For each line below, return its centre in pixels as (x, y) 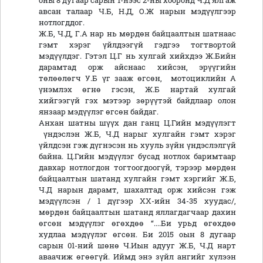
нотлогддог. (63, 23)
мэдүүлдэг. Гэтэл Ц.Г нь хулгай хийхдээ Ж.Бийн (137, 56)
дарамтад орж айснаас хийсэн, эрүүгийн (137, 67)
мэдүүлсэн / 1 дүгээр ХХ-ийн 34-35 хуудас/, (137, 201)
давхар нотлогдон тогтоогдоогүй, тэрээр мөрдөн (137, 168)
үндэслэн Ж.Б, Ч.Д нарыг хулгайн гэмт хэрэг (137, 134)
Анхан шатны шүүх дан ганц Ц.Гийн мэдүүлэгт (137, 123)
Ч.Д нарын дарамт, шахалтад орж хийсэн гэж (137, 190)
